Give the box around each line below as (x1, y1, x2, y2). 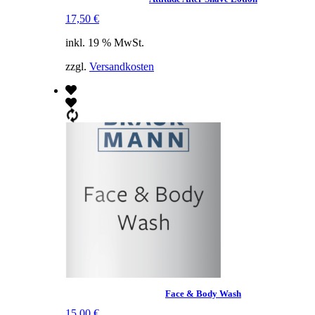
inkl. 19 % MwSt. (65, 37, 144, 49)
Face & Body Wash (165, 288, 241, 299)
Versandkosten (89, 60, 154, 73)
